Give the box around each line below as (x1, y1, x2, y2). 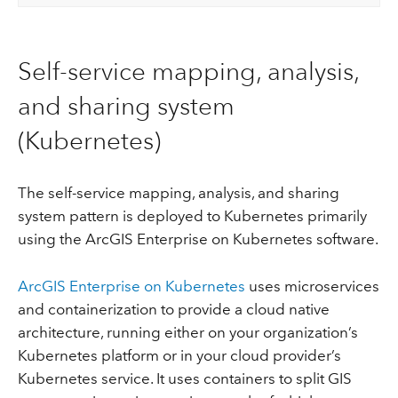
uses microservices (244, 276, 379, 295)
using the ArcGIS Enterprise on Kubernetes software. (17, 230, 378, 249)
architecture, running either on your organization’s (17, 322, 358, 341)
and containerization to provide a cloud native (17, 299, 330, 318)
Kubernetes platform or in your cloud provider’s (17, 346, 341, 364)
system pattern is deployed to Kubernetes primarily (17, 207, 367, 226)
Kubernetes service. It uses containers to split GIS (17, 369, 352, 387)
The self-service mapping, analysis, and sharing (17, 184, 339, 203)
